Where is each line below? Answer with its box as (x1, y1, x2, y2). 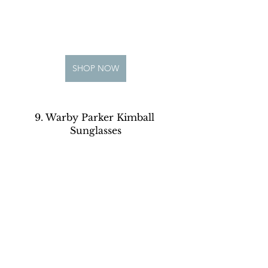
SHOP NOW (72, 63, 119, 74)
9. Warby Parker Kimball (34, 111, 157, 124)
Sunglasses (70, 124, 121, 137)
